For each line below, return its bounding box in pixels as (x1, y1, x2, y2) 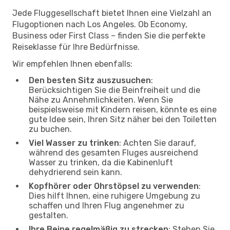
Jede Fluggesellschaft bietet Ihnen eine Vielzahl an (12, 8, 212, 18)
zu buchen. (29, 124, 72, 134)
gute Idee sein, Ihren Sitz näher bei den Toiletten (29, 114, 217, 124)
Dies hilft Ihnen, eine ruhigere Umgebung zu (29, 190, 200, 201)
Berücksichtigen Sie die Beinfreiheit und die (29, 85, 200, 95)
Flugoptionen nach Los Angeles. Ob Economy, (12, 19, 187, 29)
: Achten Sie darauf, (119, 138, 196, 148)
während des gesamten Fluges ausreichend (29, 147, 198, 158)
